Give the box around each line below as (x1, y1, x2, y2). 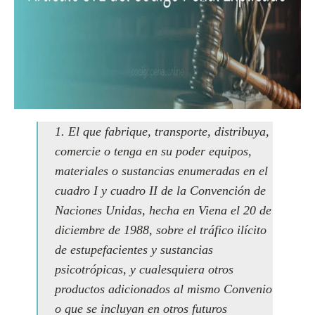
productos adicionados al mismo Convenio (55, 282, 272, 296)
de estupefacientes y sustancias (55, 243, 213, 257)
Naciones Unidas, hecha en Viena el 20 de (55, 203, 271, 217)
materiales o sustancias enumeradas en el (55, 164, 268, 178)
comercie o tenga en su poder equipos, (55, 144, 252, 158)
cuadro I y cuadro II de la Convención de (55, 184, 266, 198)
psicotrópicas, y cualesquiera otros (55, 262, 233, 276)
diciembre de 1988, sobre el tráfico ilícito (55, 223, 266, 237)
